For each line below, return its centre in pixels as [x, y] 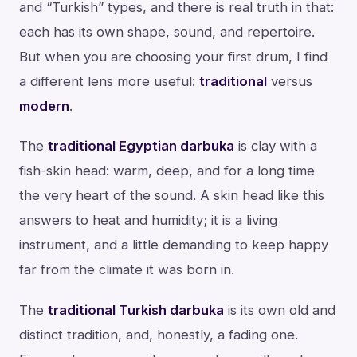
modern [44, 106]
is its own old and [280, 310]
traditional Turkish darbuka [136, 310]
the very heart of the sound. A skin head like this [172, 196]
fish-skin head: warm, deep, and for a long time [167, 171]
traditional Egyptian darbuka [141, 146]
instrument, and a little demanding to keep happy [174, 245]
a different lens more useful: [109, 82]
